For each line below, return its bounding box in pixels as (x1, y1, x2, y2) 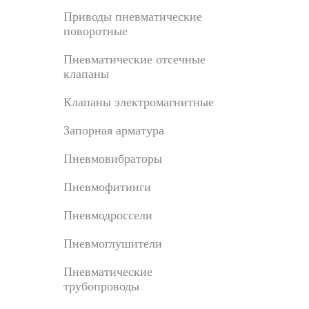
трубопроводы (63, 279, 139, 293)
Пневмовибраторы (63, 152, 162, 166)
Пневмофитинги (63, 180, 151, 194)
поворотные (63, 24, 128, 38)
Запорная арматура (63, 123, 164, 137)
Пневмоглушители (63, 237, 162, 250)
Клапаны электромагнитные (63, 95, 214, 109)
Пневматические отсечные (63, 52, 206, 66)
